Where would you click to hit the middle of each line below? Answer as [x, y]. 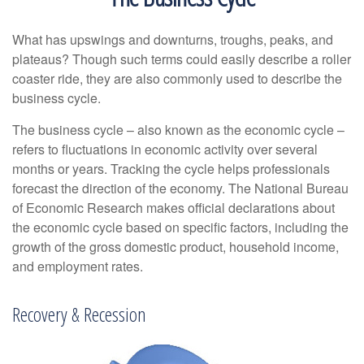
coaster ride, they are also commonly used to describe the [177, 78]
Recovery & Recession [79, 314]
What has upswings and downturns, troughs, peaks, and [173, 39]
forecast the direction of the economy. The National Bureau [180, 188]
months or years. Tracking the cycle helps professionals [171, 169]
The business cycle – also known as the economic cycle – [178, 130]
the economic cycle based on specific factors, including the [180, 227]
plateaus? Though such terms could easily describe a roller [182, 59]
